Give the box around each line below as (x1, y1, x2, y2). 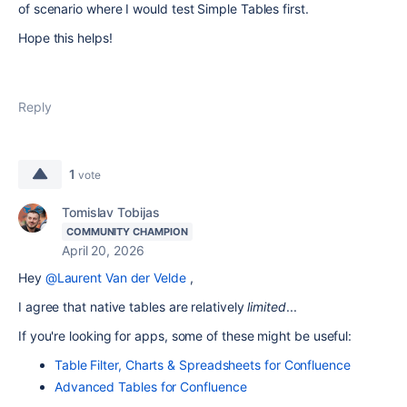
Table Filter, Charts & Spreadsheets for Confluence (55, 357, 351, 372)
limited (247, 299, 286, 314)
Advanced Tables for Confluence (55, 379, 247, 394)
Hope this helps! (18, 30, 113, 45)
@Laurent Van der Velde (45, 270, 186, 285)
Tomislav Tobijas (62, 204, 160, 220)
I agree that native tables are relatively (18, 299, 248, 314)
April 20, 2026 (62, 243, 144, 258)
